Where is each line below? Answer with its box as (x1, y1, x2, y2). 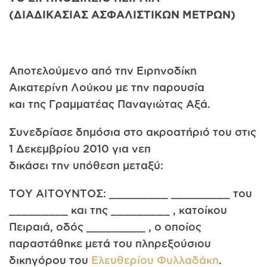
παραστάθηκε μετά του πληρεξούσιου (9, 237, 211, 250)
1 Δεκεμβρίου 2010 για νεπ (9, 142, 151, 155)
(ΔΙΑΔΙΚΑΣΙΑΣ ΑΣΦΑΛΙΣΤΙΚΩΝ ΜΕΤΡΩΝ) (9, 8, 235, 20)
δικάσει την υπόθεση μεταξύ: (9, 159, 163, 172)
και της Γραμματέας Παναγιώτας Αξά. (9, 98, 210, 110)
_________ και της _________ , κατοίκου (9, 204, 227, 216)
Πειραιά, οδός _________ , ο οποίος (9, 221, 201, 233)
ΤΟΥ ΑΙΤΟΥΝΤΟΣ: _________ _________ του (9, 187, 252, 200)
